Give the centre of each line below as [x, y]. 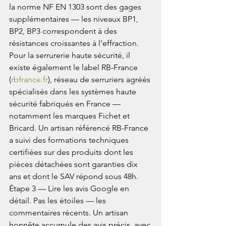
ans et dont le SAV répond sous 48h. [75, 177]
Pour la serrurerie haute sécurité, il [71, 55]
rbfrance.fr [30, 80]
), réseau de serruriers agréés [100, 80]
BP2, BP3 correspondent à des [64, 31]
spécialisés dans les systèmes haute [74, 92]
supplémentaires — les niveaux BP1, [75, 19]
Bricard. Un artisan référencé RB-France [80, 128]
